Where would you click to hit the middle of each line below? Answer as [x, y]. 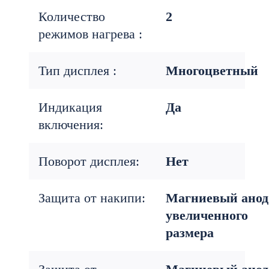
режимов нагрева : [90, 34]
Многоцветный [212, 71]
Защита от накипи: [92, 198]
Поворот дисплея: [89, 161]
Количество [72, 17]
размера [190, 233]
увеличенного [207, 215]
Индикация [70, 107]
